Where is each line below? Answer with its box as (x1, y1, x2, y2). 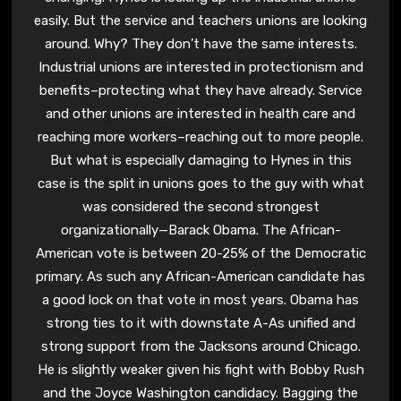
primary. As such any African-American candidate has (36, 269, 365, 286)
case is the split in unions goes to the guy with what (37, 175, 364, 192)
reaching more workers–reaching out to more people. (38, 129, 363, 146)
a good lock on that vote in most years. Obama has (42, 292, 359, 309)
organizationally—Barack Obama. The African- (60, 222, 341, 239)
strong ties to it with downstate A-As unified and (46, 315, 355, 332)
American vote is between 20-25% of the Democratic (35, 245, 366, 262)
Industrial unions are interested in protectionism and (38, 59, 363, 76)
